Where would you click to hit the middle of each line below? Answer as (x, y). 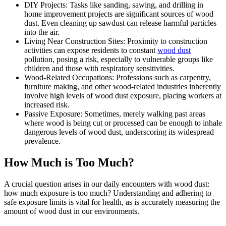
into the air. (42, 32)
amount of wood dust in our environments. (72, 211)
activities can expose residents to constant (91, 50)
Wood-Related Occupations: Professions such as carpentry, (118, 78)
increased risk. (47, 105)
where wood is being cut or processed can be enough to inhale (123, 123)
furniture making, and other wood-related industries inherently (123, 87)
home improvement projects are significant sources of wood (119, 14)
